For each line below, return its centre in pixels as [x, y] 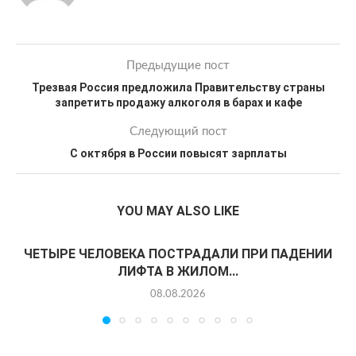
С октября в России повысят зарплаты [178, 153]
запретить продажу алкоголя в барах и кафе [178, 103]
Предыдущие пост [178, 66]
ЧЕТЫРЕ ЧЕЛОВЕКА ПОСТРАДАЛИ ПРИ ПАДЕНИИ [178, 254]
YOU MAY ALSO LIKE [178, 211]
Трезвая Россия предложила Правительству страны [178, 87]
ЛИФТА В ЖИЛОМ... [178, 271]
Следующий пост [178, 132]
